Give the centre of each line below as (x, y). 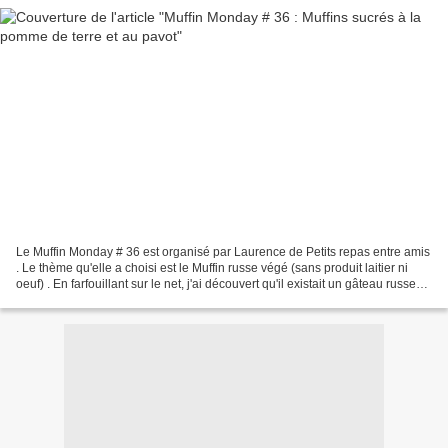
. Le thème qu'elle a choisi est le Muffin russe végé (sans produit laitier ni (212, 267)
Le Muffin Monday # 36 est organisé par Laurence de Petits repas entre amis (223, 251)
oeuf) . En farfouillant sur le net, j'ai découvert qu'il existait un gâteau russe (216, 283)
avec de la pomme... (70, 299)
